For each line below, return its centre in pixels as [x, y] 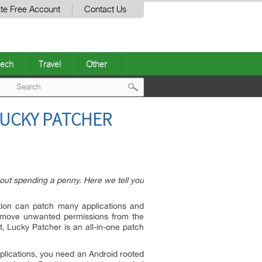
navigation [168, 134]
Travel [50, 64]
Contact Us [105, 10]
